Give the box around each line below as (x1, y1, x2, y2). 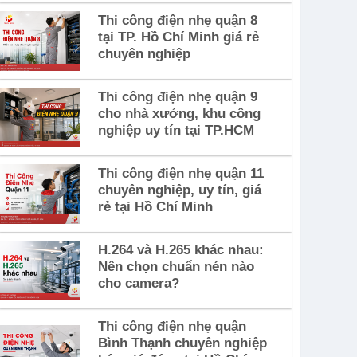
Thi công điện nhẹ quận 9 (97, 88, 257, 104)
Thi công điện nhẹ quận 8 (97, 12, 257, 28)
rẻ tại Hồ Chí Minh (97, 198, 213, 214)
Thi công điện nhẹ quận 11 (97, 165, 264, 181)
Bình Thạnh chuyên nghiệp (97, 335, 267, 351)
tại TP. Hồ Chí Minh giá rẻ (97, 29, 259, 45)
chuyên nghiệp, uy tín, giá (97, 182, 261, 198)
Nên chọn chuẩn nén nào (97, 258, 254, 274)
